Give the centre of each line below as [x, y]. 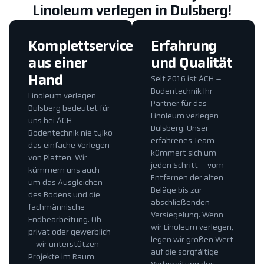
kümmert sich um [184, 154]
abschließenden [180, 203]
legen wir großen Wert [192, 240]
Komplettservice [81, 47]
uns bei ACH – [54, 121]
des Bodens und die [64, 196]
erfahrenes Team [183, 141]
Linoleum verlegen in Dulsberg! [132, 12]
